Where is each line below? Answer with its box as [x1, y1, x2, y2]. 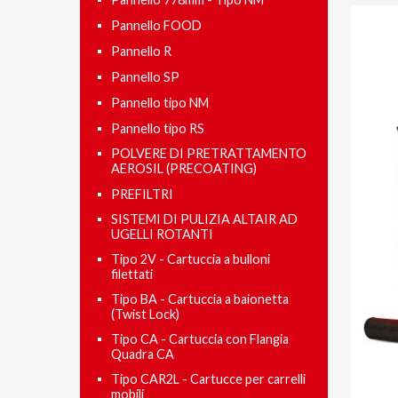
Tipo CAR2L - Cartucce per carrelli [111, 371, 306, 387]
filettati [111, 267, 153, 283]
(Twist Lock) [111, 306, 179, 322]
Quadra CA [111, 346, 174, 362]
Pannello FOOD [111, 18, 202, 34]
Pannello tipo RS [111, 121, 204, 137]
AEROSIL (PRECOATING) [111, 161, 257, 177]
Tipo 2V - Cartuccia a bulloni [111, 251, 270, 267]
